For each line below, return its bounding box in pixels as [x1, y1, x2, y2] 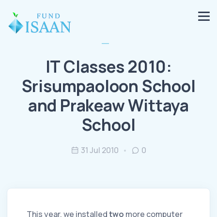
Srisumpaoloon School [21, 75, 196, 97]
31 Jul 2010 [80, 145, 119, 155]
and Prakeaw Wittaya [28, 94, 189, 116]
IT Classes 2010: [45, 55, 172, 77]
